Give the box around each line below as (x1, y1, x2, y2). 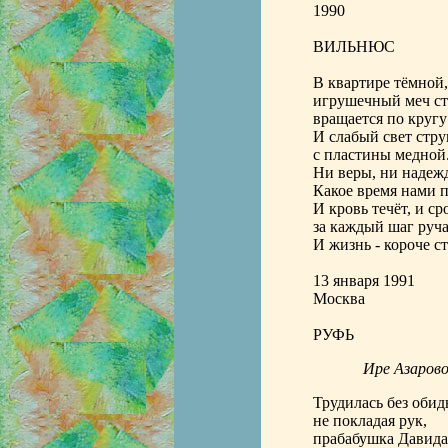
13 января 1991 (312, 272, 415, 289)
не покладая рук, (312, 412, 427, 429)
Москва (312, 290, 365, 307)
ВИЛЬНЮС (312, 38, 395, 55)
